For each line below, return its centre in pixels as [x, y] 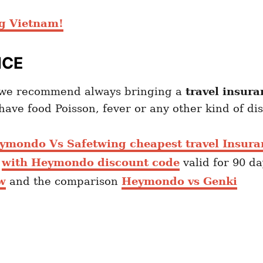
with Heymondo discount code [91, 163]
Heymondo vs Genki [179, 181]
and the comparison [64, 181]
